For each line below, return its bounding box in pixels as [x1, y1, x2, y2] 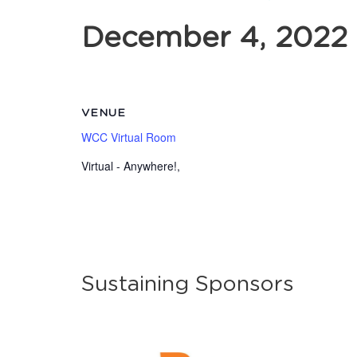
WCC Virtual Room [81, 129, 176, 145]
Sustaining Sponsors [81, 273, 294, 295]
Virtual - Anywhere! [81, 158, 177, 174]
